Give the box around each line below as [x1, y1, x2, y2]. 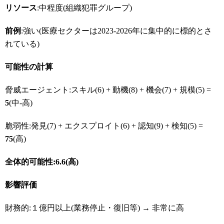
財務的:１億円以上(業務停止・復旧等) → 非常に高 [5, 203, 184, 212]
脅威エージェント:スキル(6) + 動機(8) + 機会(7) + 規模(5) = [5, 85, 211, 94]
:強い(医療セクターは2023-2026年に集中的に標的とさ [21, 26, 212, 35]
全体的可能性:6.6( [5, 157, 68, 166]
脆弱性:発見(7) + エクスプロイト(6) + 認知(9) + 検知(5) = [5, 121, 203, 130]
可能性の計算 [5, 62, 53, 71]
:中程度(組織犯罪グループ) [37, 3, 132, 12]
